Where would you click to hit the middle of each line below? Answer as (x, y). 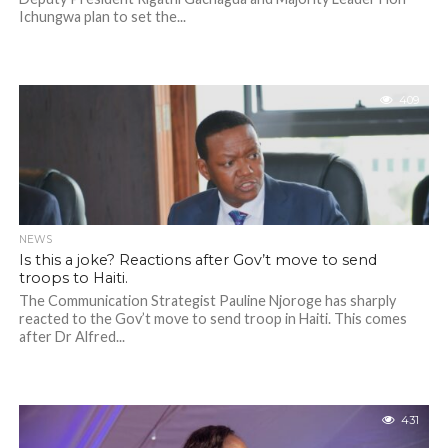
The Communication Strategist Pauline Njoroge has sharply (207, 300)
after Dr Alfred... (71, 336)
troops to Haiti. (73, 278)
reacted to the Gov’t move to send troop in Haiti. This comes (212, 318)
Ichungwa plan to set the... (102, 16)
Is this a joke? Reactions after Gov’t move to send (197, 260)
